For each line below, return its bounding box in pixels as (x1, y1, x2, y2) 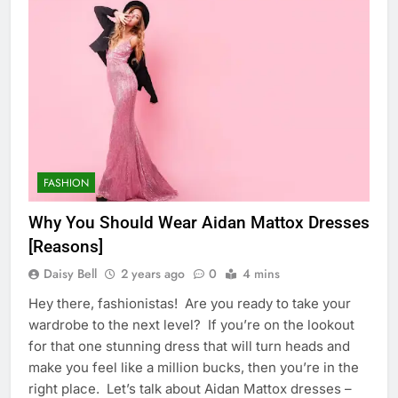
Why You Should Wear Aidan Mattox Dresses (28, 212, 370, 234)
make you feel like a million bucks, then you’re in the (28, 359, 359, 377)
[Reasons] (28, 236, 103, 258)
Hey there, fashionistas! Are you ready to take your (28, 295, 351, 313)
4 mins (243, 265, 280, 283)
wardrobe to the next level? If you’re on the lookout (28, 316, 354, 334)
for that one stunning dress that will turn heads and (28, 338, 350, 355)
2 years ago (121, 265, 185, 283)
